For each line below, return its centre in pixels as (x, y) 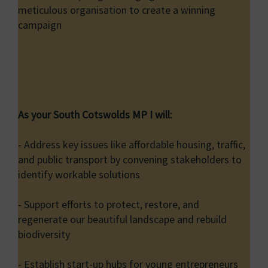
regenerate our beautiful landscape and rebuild (122, 220)
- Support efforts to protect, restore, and (109, 205)
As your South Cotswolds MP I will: (95, 115)
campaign (40, 25)
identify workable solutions (79, 175)
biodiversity (44, 234)
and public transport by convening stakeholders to (130, 160)
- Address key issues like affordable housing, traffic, (132, 145)
